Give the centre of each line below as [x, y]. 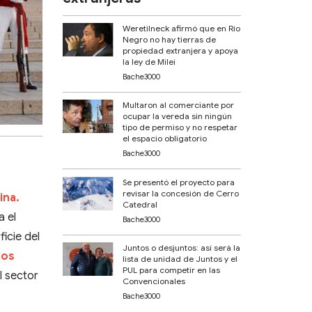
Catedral [140, 204]
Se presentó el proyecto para [179, 182]
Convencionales [154, 281]
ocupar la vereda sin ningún [178, 116]
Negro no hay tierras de [170, 39]
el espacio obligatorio [165, 139]
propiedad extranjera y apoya [181, 50]
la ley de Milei [149, 61]
